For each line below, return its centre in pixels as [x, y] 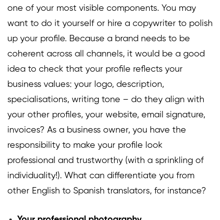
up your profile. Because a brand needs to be [99, 39]
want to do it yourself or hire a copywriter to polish [110, 24]
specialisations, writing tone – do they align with [106, 100]
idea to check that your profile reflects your [95, 69]
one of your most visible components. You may [102, 9]
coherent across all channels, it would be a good [106, 54]
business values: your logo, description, [86, 85]
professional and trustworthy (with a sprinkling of [106, 161]
